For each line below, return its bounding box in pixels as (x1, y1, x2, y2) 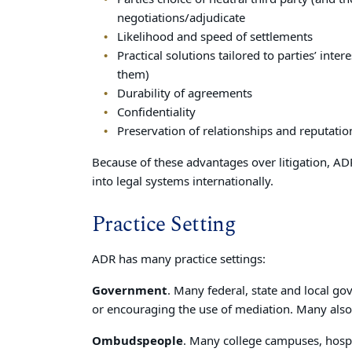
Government (92, 282, 167, 299)
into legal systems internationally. (92, 173, 273, 190)
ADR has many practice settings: (92, 251, 266, 268)
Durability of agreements (116, 85, 252, 102)
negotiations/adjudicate (116, 9, 245, 27)
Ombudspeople (92, 332, 183, 350)
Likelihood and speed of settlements (116, 28, 313, 46)
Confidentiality (116, 104, 196, 121)
